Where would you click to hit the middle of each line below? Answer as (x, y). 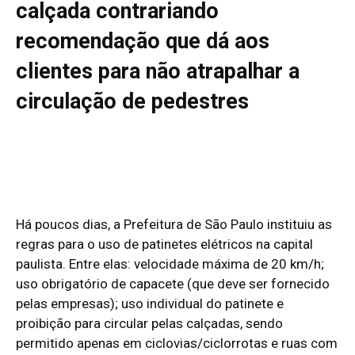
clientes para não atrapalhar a (158, 72)
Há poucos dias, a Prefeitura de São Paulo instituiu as (174, 225)
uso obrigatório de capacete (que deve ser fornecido (173, 284)
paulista (39, 264)
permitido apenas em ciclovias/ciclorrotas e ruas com (177, 344)
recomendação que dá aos (143, 42)
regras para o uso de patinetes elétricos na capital (164, 244)
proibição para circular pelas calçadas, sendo (149, 324)
